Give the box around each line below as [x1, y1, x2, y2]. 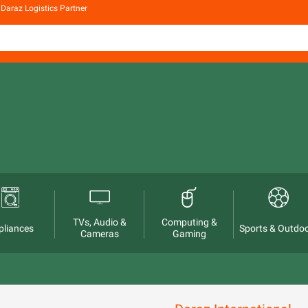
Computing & [161, 217, 217, 228]
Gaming [172, 228, 206, 239]
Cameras [80, 228, 119, 239]
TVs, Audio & [73, 217, 126, 228]
